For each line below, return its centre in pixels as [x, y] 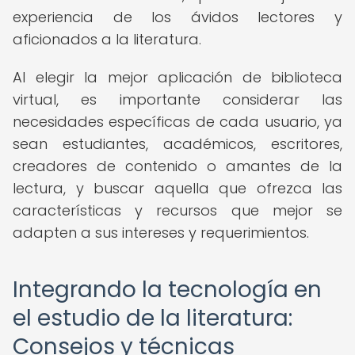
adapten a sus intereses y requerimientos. [161, 233]
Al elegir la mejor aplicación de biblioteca [177, 77]
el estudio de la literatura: [153, 318]
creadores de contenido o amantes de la [177, 166]
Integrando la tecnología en [167, 290]
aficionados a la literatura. [107, 39]
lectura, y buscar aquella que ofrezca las [177, 188]
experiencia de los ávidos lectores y [177, 17]
